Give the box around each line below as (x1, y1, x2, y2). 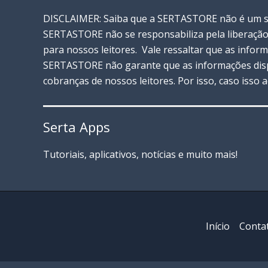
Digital (57, 60, 86, 74)
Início (205, 220, 230, 233)
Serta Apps (43, 118, 110, 136)
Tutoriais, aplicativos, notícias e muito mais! (43, 148, 237, 162)
